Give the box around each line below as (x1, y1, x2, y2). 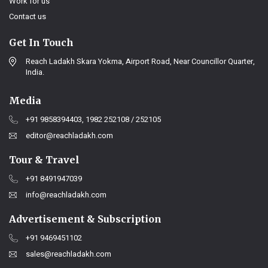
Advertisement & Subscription (9, 212, 162, 225)
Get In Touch (9, 36, 74, 48)
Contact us (9, 10, 46, 22)
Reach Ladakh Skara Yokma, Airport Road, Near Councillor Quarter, (26, 55, 255, 67)
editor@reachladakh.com (26, 129, 113, 141)
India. (26, 66, 44, 78)
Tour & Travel (9, 153, 80, 166)
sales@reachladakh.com (26, 248, 111, 260)
